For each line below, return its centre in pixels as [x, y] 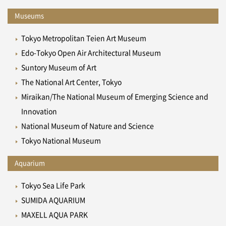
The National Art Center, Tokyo [71, 82]
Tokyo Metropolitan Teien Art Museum [83, 39]
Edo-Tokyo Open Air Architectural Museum [91, 53]
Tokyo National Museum [61, 141]
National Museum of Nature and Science [87, 126]
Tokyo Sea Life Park [53, 186]
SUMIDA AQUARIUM [53, 201]
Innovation [39, 112]
